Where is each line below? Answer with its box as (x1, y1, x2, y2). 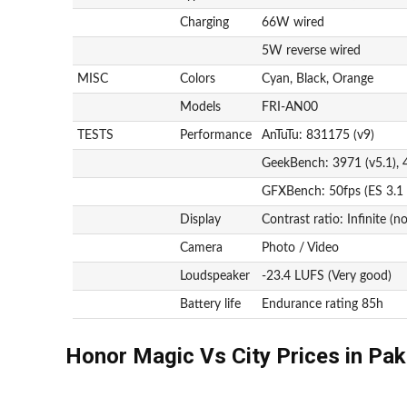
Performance (180, 128, 253, 142)
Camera (180, 241, 223, 254)
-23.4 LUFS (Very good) (262, 269, 392, 283)
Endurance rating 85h (262, 297, 384, 311)
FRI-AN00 (262, 100, 319, 114)
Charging (180, 15, 230, 29)
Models (180, 100, 222, 114)
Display (180, 213, 222, 226)
